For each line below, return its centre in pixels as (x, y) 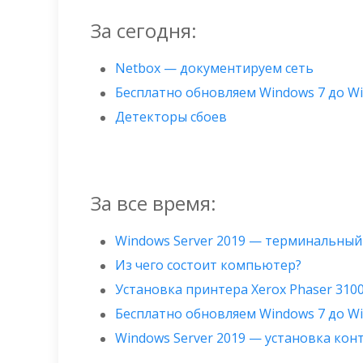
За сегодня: (144, 30)
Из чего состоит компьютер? (208, 265)
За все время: (154, 203)
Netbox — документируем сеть (214, 68)
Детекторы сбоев (171, 117)
